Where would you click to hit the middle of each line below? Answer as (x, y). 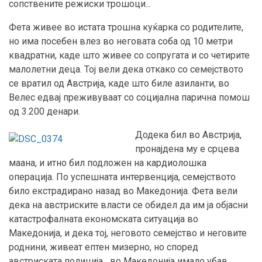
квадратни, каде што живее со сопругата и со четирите (129, 56)
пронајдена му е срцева (187, 149)
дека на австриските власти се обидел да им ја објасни (128, 205)
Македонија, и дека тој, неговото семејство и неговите (128, 233)
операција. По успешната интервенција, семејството (122, 177)
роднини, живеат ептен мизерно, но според (104, 247)
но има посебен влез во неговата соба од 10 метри (121, 42)
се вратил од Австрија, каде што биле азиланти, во (119, 84)
